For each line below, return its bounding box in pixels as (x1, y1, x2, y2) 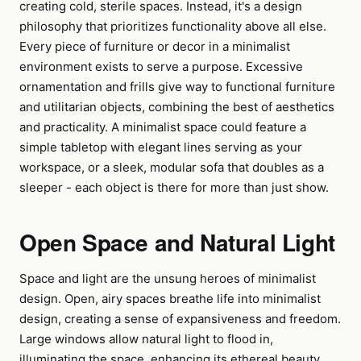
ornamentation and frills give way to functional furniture (19, 79, 335, 94)
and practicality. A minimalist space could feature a (19, 119, 306, 135)
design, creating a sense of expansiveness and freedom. (19, 311, 341, 326)
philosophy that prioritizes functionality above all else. (19, 19, 326, 34)
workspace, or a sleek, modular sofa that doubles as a (19, 160, 324, 175)
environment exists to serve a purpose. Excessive (19, 59, 303, 74)
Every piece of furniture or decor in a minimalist (19, 39, 290, 54)
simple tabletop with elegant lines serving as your (19, 139, 302, 155)
